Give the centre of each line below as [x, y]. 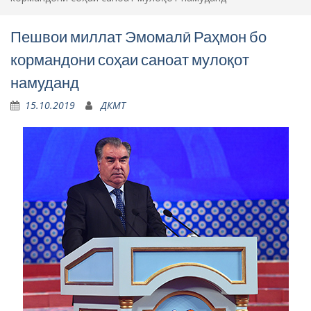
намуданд [45, 83]
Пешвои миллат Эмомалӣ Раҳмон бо [138, 37]
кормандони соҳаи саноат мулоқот [130, 60]
